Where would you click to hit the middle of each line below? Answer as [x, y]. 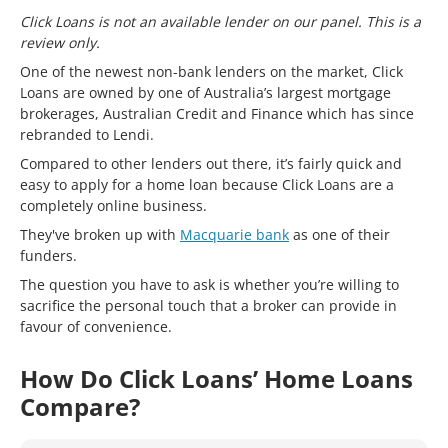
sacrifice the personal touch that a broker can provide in [208, 305]
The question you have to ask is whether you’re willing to [209, 284]
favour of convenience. [96, 326]
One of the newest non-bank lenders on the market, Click [211, 71]
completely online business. [113, 205]
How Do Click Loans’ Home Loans [216, 378]
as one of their [339, 234]
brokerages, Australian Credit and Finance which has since [217, 113]
